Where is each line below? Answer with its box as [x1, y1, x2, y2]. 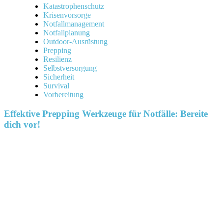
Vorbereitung [43, 90, 83, 99]
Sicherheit [43, 73, 74, 82]
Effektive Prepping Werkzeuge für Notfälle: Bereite [4, 109, 208, 119]
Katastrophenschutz [43, 2, 104, 11]
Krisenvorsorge [43, 11, 91, 20]
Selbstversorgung [43, 64, 97, 73]
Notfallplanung [43, 28, 90, 37]
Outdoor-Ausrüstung [43, 37, 108, 46]
